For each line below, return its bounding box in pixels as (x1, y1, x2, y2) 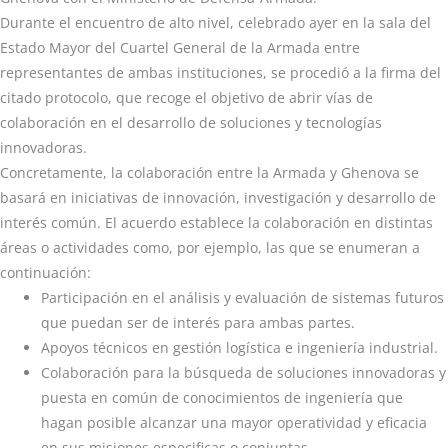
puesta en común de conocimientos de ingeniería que (41, 388, 404, 408)
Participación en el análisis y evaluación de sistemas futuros (41, 288, 445, 308)
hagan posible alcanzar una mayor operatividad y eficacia (41, 413, 428, 433)
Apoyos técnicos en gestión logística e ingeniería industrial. (41, 338, 439, 358)
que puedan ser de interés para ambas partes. (41, 313, 356, 333)
